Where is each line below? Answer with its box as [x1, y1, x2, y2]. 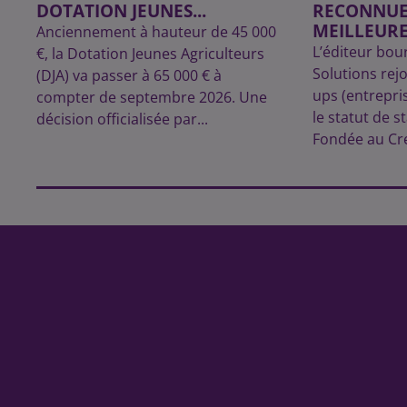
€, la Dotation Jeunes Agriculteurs [36, 44, 264, 65]
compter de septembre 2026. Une [36, 87, 267, 108]
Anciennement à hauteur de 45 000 [36, 22, 276, 43]
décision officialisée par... [36, 109, 208, 130]
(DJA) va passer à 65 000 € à [36, 65, 222, 86]
